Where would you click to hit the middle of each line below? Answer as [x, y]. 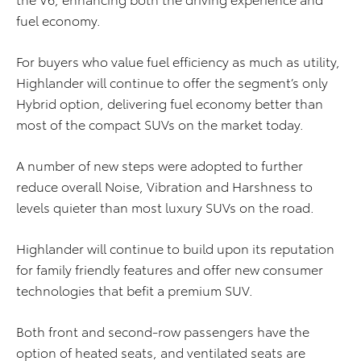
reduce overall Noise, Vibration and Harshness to [164, 186]
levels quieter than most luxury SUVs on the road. [165, 207]
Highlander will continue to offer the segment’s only [172, 82]
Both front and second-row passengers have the [163, 331]
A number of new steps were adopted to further [160, 165]
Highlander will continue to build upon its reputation [175, 248]
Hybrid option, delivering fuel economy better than [170, 103]
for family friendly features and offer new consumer [170, 269]
